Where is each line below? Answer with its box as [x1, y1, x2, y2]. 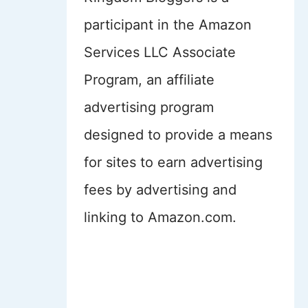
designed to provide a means [83, 126, 272, 143]
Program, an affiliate [83, 71, 214, 88]
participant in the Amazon [83, 16, 252, 33]
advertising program [83, 99, 214, 115]
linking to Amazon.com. [83, 209, 236, 225]
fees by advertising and [83, 181, 236, 198]
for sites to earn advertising [83, 154, 263, 170]
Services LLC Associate [83, 44, 236, 60]
